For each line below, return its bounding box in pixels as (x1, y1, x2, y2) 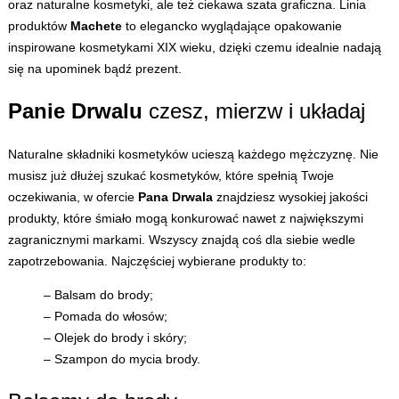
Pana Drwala (137, 190, 213, 205)
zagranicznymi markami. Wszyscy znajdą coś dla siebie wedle (7, 232, 355, 248)
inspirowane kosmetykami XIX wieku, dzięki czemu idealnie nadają (7, 40, 381, 55)
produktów (7, 19, 70, 34)
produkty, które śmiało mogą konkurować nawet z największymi (7, 211, 363, 226)
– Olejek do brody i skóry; (43, 330, 187, 346)
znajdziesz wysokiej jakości (212, 190, 368, 205)
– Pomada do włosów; (43, 309, 167, 324)
